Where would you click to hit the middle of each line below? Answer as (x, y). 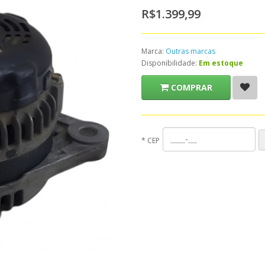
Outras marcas (190, 51)
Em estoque (221, 63)
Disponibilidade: (170, 63)
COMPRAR (192, 87)
